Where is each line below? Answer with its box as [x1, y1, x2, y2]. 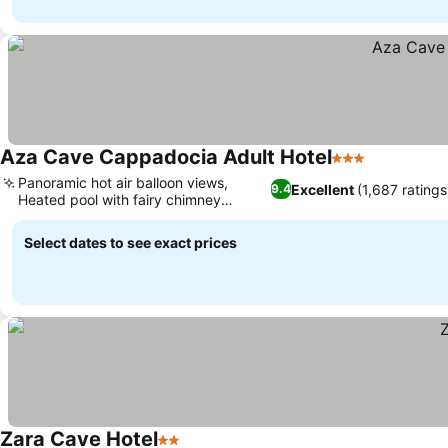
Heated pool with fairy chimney [18, 191, 221, 208]
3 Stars [331, 158, 385, 178]
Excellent [291, 180, 354, 198]
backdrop [18, 208, 82, 225]
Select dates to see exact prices [24, 234, 237, 251]
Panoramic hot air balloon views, [18, 174, 228, 191]
